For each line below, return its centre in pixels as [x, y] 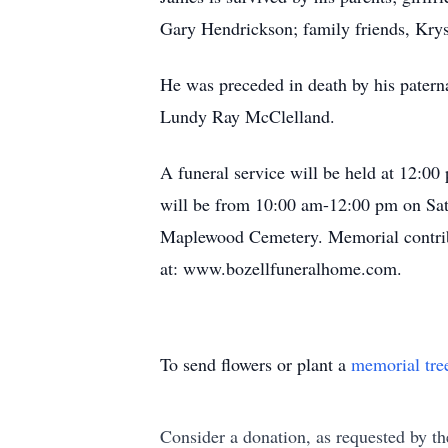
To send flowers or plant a [255, 364]
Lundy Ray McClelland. [247, 116]
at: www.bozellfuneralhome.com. [281, 268]
